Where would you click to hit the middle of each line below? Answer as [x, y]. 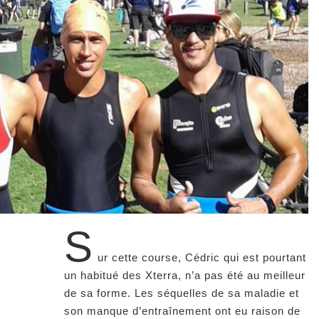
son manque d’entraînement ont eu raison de [182, 310]
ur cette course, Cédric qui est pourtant [202, 257]
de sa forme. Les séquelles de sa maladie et [182, 293]
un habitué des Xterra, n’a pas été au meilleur [185, 275]
